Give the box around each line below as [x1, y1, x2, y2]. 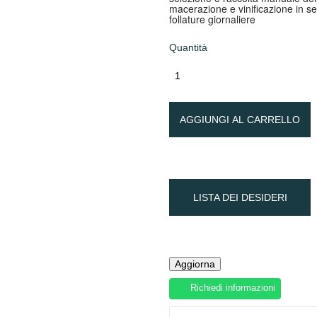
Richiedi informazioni [190, 282, 275, 294]
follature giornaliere [169, 12, 255, 26]
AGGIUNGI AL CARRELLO [180, 114, 300, 125]
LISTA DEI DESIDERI [192, 191, 287, 203]
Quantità [169, 42, 207, 53]
